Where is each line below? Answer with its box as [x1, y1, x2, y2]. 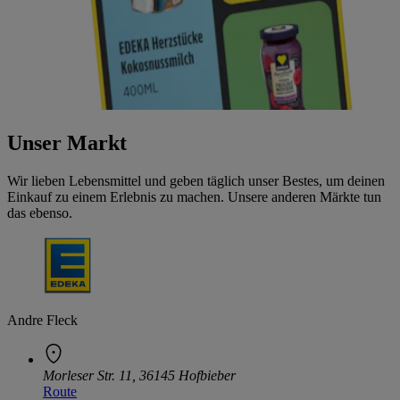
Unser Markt [7, 130, 127, 154]
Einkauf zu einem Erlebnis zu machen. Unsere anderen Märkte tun [7, 188, 381, 204]
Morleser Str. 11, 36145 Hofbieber [43, 367, 236, 383]
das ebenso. [7, 204, 72, 221]
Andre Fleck [7, 312, 78, 328]
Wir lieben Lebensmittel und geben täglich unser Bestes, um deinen [7, 172, 385, 188]
